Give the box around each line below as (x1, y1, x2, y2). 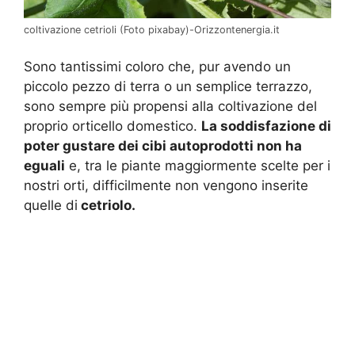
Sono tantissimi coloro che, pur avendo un (24, 59, 291, 75)
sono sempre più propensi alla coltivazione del (24, 98, 317, 115)
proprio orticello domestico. (24, 118, 201, 135)
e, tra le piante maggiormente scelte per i (65, 158, 330, 174)
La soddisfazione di (201, 118, 331, 135)
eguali (24, 158, 65, 174)
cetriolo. (78, 197, 136, 214)
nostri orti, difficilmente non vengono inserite (24, 177, 308, 194)
